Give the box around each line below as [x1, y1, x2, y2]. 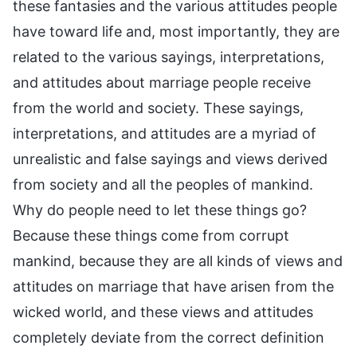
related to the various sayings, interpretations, [13, 49, 324, 66]
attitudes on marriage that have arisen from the [13, 278, 334, 296]
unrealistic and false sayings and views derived [13, 151, 328, 168]
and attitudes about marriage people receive [13, 74, 311, 92]
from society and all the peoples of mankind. [13, 176, 313, 194]
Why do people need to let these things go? [13, 202, 307, 219]
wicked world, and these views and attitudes [13, 304, 313, 321]
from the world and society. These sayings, [13, 100, 304, 117]
